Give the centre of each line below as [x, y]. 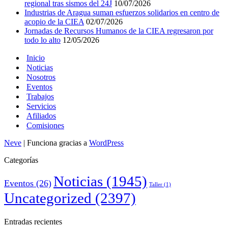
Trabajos [40, 96]
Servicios [41, 106]
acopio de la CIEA [54, 21]
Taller [156, 184]
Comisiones [45, 125]
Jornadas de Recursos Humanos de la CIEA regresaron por [119, 31]
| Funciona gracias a [55, 142]
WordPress [106, 142]
